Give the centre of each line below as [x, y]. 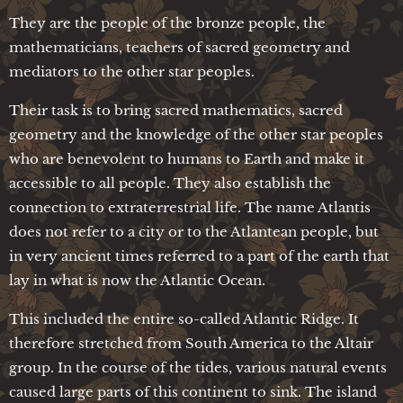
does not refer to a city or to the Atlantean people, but [194, 231]
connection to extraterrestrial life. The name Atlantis [190, 207]
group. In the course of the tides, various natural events [198, 367]
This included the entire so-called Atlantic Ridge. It [184, 318]
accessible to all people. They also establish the [170, 183]
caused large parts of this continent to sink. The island [193, 391]
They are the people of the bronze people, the [167, 22]
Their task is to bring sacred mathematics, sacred [176, 110]
